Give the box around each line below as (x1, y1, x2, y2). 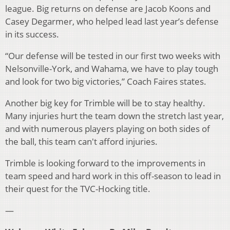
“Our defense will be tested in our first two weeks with (5, 50, 220, 62)
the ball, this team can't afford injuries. (5, 136, 160, 148)
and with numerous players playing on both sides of (5, 123, 210, 135)
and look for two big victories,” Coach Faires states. (5, 75, 206, 88)
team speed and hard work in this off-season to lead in (5, 170, 221, 182)
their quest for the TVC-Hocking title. (5, 183, 152, 195)
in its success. (5, 28, 59, 41)
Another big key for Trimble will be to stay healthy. (5, 97, 205, 109)
